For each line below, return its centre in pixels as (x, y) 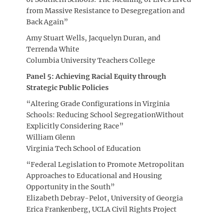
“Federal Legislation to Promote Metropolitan (105, 164)
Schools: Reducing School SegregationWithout (105, 115)
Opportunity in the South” (71, 187)
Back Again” (47, 22)
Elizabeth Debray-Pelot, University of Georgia (105, 198)
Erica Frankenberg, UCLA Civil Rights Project (101, 209)
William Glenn (51, 137)
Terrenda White (53, 49)
